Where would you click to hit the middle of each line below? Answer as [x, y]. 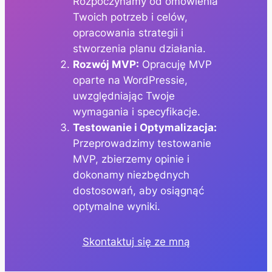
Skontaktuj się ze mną [136, 241]
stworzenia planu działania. [139, 48]
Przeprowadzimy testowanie [142, 143]
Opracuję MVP [175, 64]
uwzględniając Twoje [124, 96]
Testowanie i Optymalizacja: [144, 127]
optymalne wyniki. [116, 206]
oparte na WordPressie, [130, 80]
